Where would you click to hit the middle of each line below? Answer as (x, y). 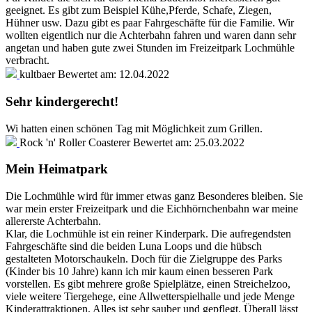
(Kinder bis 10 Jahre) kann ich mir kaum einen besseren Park (139, 271)
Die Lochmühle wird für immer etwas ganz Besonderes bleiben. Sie (154, 196)
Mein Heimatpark (57, 169)
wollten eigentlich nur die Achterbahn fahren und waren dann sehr (151, 36)
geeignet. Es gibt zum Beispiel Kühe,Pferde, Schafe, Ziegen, (139, 10)
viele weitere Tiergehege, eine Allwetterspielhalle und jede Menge (150, 296)
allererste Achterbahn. (53, 221)
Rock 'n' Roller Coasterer (75, 142)
